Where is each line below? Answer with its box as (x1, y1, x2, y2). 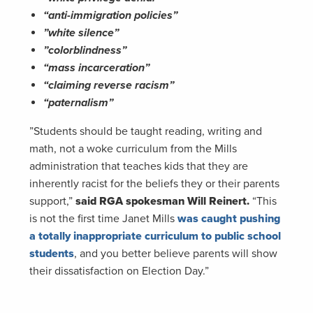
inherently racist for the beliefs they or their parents (29, 176, 279, 191)
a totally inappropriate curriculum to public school (29, 228, 281, 243)
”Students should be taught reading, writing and (29, 124, 262, 138)
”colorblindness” (43, 43, 126, 57)
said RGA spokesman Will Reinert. (75, 194, 249, 208)
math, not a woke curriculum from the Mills (29, 141, 237, 156)
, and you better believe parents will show (74, 246, 277, 261)
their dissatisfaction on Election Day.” (29, 263, 209, 278)
